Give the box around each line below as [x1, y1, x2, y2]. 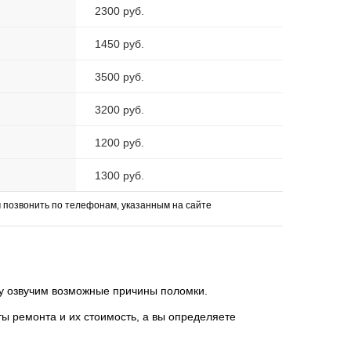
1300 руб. [95, 169, 144, 183]
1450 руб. [95, 38, 144, 51]
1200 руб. [95, 136, 144, 150]
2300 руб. [95, 5, 144, 18]
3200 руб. [95, 103, 144, 117]
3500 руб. [95, 71, 144, 84]
